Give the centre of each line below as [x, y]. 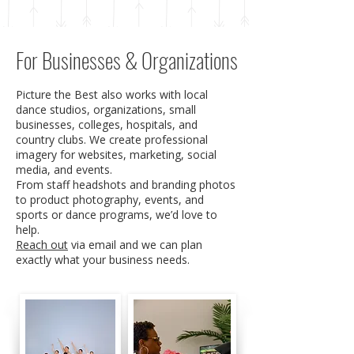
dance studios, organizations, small [106, 109]
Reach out [42, 245]
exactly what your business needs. [103, 260]
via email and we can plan [135, 245]
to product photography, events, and [110, 200]
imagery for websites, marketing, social [116, 154]
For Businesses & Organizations [127, 60]
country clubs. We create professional [112, 139]
